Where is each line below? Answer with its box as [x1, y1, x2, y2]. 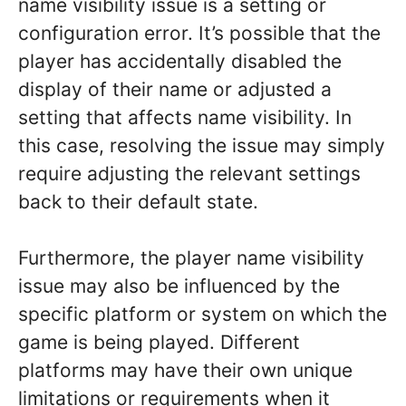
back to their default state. [18, 189, 258, 213]
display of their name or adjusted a [18, 77, 332, 101]
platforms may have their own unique [18, 359, 353, 382]
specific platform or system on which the [18, 303, 387, 326]
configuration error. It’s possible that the [18, 21, 381, 44]
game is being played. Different [18, 331, 300, 354]
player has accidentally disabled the [18, 49, 342, 72]
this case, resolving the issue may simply [18, 133, 385, 157]
